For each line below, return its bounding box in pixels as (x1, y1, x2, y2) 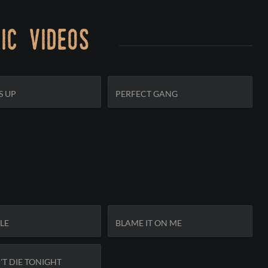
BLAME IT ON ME (115, 218, 182, 229)
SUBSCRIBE (2, 109, 41, 118)
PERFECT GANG (115, 88, 178, 99)
